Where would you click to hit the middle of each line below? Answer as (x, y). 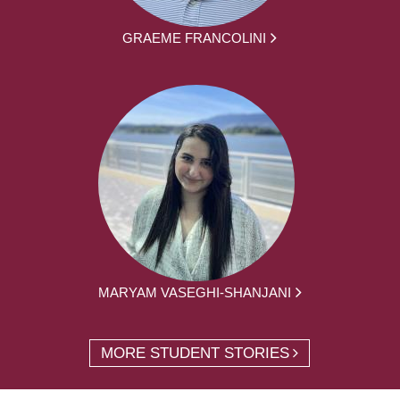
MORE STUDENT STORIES (196, 353)
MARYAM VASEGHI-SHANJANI (194, 292)
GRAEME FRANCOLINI (195, 37)
